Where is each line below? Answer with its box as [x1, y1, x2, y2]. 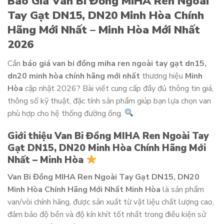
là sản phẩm [160, 183, 204, 195]
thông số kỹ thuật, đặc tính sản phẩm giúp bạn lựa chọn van [7, 95, 211, 106]
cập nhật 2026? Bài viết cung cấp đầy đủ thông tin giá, [23, 82, 213, 94]
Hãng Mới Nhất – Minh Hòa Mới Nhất [7, 22, 200, 38]
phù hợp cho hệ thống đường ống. [7, 107, 124, 119]
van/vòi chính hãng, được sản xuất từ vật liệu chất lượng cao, [7, 196, 214, 207]
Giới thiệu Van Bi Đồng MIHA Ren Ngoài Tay [7, 129, 208, 143]
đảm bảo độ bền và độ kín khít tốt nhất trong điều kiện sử [7, 208, 206, 220]
